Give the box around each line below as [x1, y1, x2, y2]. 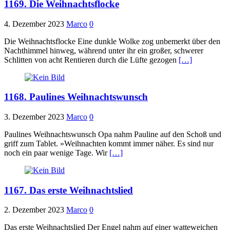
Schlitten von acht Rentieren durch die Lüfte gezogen [4, 55, 179, 64]
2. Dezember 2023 [4, 205, 64, 215]
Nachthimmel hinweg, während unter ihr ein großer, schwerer [4, 46, 203, 55]
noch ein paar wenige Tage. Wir [4, 148, 109, 157]
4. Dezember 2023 [4, 19, 64, 28]
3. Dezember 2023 [4, 112, 64, 121]
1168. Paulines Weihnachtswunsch [4, 91, 148, 103]
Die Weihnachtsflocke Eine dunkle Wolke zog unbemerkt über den [4, 36, 220, 46]
